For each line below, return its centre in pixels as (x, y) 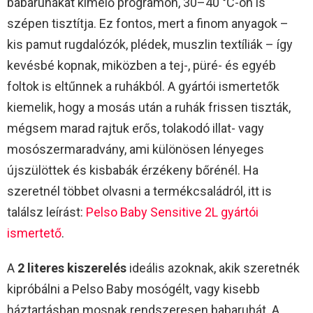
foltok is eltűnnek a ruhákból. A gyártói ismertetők (143, 86)
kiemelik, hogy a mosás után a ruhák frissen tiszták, (149, 107)
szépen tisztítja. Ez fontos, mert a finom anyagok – (148, 23)
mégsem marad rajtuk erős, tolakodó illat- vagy (136, 128)
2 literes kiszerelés (72, 268)
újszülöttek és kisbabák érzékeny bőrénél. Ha (133, 170)
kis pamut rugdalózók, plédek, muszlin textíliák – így (150, 44)
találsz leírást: (46, 212)
